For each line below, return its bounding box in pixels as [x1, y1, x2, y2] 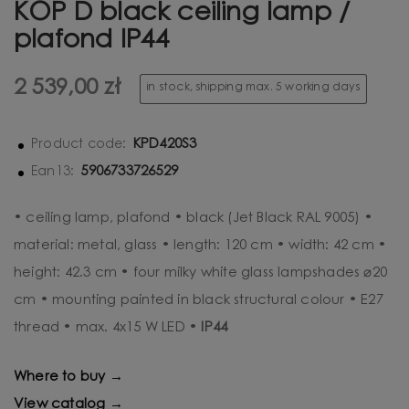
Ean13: [31, 165, 75, 179]
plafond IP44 [14, 28, 171, 54]
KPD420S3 [132, 137, 197, 152]
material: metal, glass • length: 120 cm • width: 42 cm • [14, 238, 387, 253]
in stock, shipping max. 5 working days [147, 82, 360, 94]
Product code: [31, 138, 127, 152]
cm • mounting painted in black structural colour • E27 [14, 293, 383, 308]
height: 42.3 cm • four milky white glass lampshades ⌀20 [14, 266, 388, 280]
